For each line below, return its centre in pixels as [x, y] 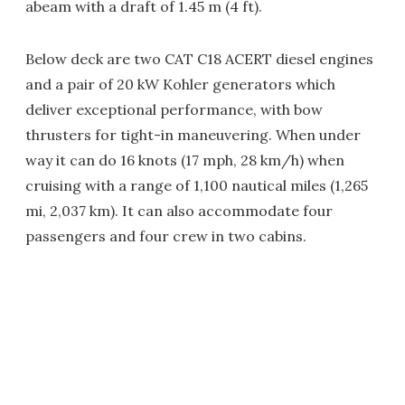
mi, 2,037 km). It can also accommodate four [179, 211]
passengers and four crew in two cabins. [166, 236]
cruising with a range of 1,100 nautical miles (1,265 [197, 186]
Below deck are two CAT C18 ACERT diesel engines [199, 59]
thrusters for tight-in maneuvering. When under [193, 135]
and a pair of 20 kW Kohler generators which [180, 85]
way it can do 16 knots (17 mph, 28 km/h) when [185, 160]
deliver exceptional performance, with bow [174, 110]
